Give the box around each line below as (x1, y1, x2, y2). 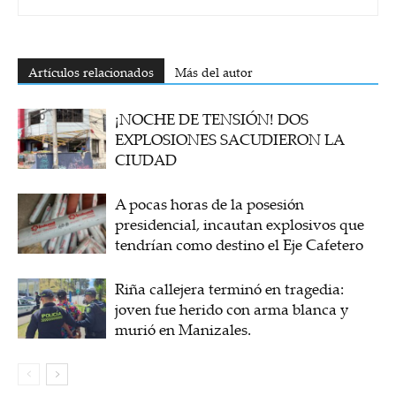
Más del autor (175, 63, 253, 80)
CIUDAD (115, 148, 177, 170)
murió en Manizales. (115, 318, 251, 339)
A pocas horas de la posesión (115, 193, 304, 214)
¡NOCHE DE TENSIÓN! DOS (115, 108, 308, 129)
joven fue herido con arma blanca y (115, 298, 348, 319)
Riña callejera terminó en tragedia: (115, 278, 344, 299)
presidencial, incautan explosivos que (115, 213, 364, 234)
